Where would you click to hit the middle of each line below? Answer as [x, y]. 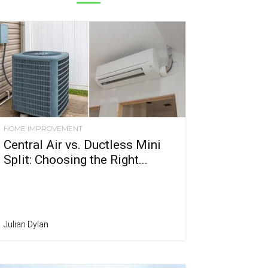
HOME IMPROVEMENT [43, 129]
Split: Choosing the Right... [76, 160]
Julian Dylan [26, 225]
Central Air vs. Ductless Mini [82, 145]
